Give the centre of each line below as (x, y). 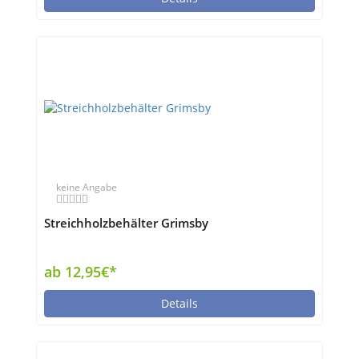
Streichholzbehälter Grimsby (126, 223)
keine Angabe (87, 187)
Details (179, 303)
